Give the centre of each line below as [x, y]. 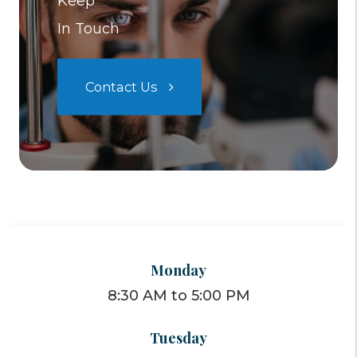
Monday [178, 270]
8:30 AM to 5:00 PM [178, 296]
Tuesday [178, 338]
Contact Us [121, 86]
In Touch [88, 28]
